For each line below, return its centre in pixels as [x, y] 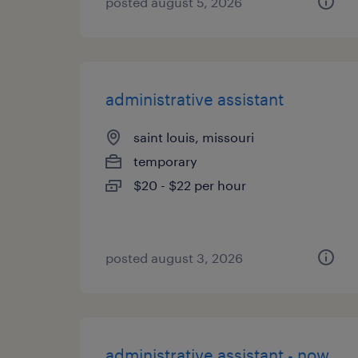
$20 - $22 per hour [190, 185]
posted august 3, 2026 [174, 258]
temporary [165, 161]
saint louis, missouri [194, 137]
